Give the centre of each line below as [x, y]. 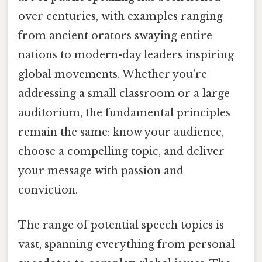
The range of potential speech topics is [121, 225]
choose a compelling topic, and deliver [121, 152]
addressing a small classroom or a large [124, 94]
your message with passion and [101, 171]
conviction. [48, 190]
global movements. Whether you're [113, 75]
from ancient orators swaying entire [115, 36]
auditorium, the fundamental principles [124, 113]
